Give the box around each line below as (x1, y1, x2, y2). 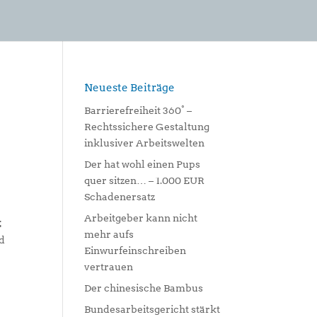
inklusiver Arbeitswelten (84, 137, 205, 149)
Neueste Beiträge (84, 81, 175, 94)
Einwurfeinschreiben (84, 245, 187, 256)
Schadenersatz (84, 191, 156, 202)
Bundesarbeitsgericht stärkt (84, 304, 221, 315)
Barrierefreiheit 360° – (84, 105, 192, 116)
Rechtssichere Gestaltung (84, 121, 210, 132)
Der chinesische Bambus (84, 282, 204, 294)
